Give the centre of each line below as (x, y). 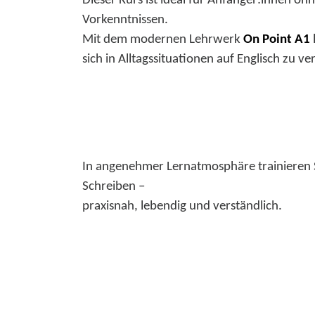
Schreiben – (114, 187)
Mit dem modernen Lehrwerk (163, 39)
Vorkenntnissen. (125, 20)
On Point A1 (277, 39)
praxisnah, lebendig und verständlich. (182, 207)
